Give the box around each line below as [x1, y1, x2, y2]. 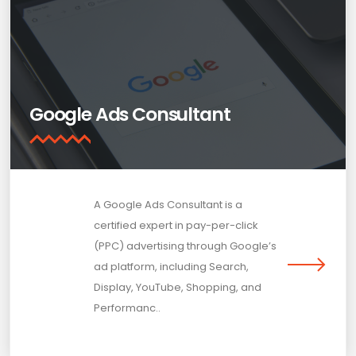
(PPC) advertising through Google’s [93, 238, 277, 253]
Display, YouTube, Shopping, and [93, 279, 261, 295]
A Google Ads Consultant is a [93, 196, 242, 212]
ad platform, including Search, [93, 258, 249, 274]
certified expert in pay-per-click [93, 217, 258, 233]
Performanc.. [93, 300, 161, 315]
